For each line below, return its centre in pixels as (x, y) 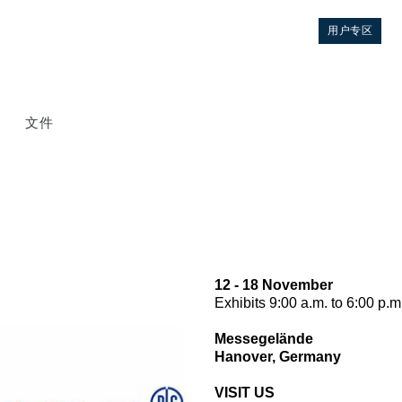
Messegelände (263, 338)
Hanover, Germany (277, 356)
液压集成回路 (95, 370)
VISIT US (244, 392)
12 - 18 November (273, 284)
